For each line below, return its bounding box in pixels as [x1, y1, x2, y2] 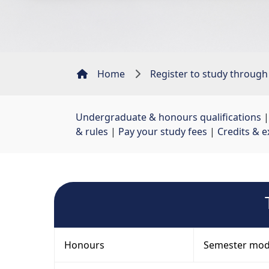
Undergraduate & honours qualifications [76, 110, 261, 124]
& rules [76, 125, 108, 139]
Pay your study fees [118, 125, 207, 139]
